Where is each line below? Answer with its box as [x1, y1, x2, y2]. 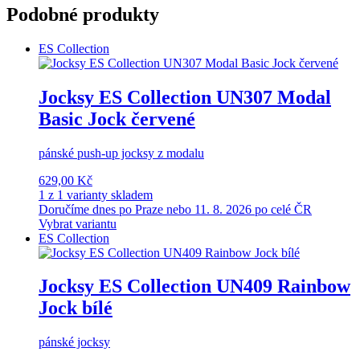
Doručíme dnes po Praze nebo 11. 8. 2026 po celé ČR [39, 202, 312, 216]
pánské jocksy [39, 335, 110, 350]
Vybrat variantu [39, 216, 117, 231]
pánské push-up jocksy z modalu [39, 145, 204, 160]
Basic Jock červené [39, 108, 195, 129]
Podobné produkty [6, 3, 159, 25]
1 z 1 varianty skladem [39, 187, 153, 202]
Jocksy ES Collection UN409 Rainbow [39, 276, 350, 297]
